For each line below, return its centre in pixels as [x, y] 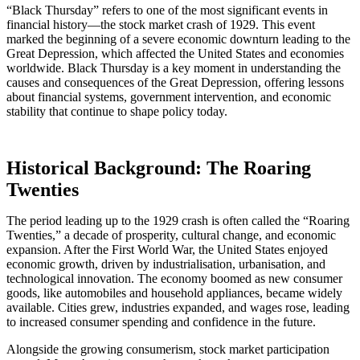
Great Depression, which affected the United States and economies [175, 53]
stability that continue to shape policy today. [117, 111]
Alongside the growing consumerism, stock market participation [168, 349]
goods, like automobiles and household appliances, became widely [174, 292]
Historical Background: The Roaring [159, 168]
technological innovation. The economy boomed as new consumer [174, 278]
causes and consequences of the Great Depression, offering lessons [175, 82]
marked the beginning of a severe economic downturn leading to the [178, 39]
